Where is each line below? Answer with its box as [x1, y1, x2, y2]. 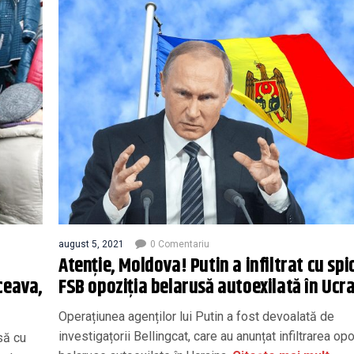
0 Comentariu [150, 238, 209, 250]
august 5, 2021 [58, 238, 124, 250]
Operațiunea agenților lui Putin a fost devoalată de [58, 308, 334, 324]
